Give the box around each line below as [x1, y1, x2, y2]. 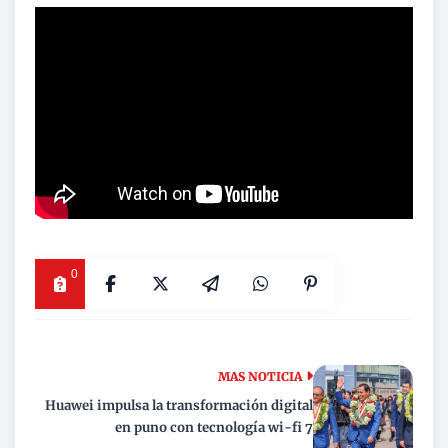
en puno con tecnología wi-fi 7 [115, 419, 313, 437]
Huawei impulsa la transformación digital [45, 397, 313, 415]
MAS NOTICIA [218, 369, 302, 385]
